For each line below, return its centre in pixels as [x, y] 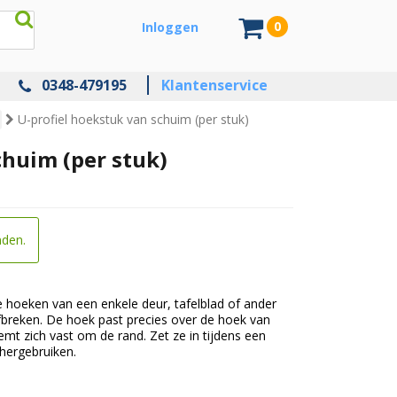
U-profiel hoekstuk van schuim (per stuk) [133, 120]
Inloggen [170, 27]
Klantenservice [214, 86]
